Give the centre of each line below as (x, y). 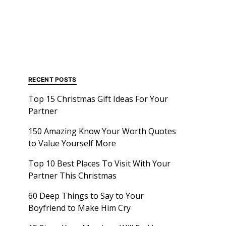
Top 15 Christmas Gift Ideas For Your (98, 99)
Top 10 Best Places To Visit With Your (99, 163)
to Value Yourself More (72, 143)
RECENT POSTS (52, 79)
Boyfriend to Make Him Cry (79, 208)
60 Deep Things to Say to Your (86, 196)
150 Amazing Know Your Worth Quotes (102, 131)
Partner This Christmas (72, 176)
